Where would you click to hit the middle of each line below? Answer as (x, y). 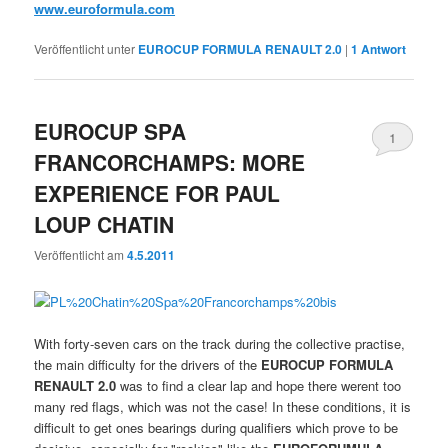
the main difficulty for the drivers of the (148, 364)
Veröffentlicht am (81, 255)
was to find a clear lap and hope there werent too (261, 385)
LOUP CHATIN (104, 223)
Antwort (382, 48)
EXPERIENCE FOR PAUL (157, 192)
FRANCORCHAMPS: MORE (170, 161)
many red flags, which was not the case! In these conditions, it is (223, 406)
